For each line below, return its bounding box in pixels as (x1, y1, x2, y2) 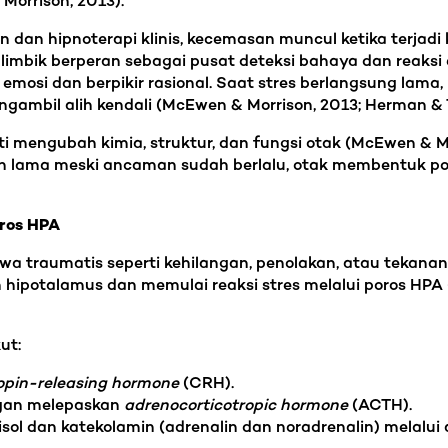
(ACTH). (348, 396, 412, 416)
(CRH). (179, 374, 234, 394)
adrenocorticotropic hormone (124, 396, 348, 416)
